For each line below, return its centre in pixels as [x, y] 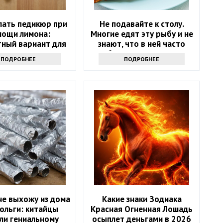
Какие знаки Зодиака [142, 199]
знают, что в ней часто [142, 44]
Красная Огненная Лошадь [142, 209]
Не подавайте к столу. [142, 24]
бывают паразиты [142, 54]
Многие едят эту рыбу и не [142, 34]
